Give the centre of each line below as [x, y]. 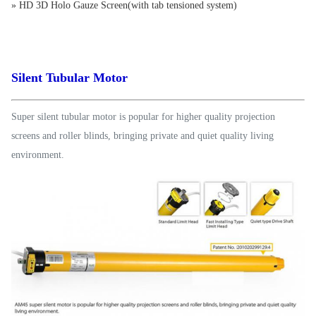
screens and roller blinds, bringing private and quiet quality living [142, 135]
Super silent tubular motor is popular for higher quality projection [143, 116]
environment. [38, 154]
